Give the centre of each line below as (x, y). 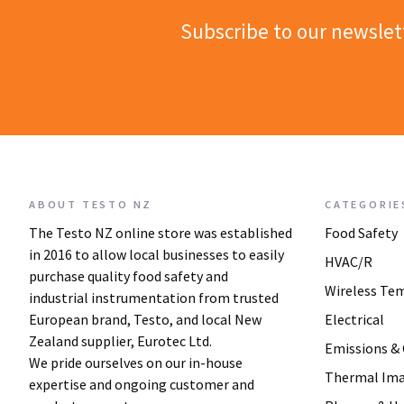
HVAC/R (349, 262)
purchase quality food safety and (129, 276)
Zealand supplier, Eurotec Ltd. (154, 341)
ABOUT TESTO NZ (91, 204)
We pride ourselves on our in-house (136, 363)
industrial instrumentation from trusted (154, 298)
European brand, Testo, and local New (145, 319)
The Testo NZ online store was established (161, 233)
